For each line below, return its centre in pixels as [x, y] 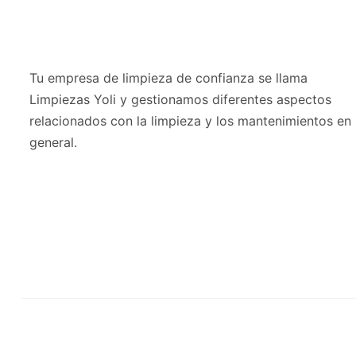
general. [53, 142]
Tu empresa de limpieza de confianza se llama [168, 77]
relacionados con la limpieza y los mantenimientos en [190, 120]
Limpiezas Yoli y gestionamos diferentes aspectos [180, 99]
